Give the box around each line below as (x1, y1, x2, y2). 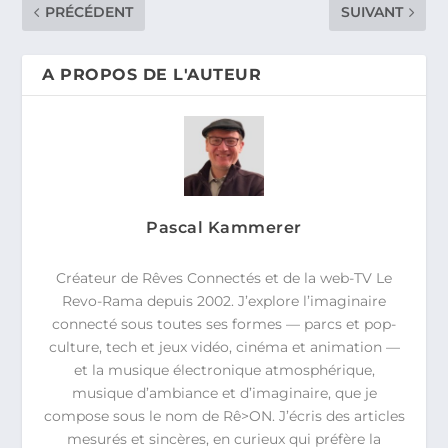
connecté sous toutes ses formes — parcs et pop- (52, 314, 396, 333)
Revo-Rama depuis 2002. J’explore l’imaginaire (62, 291, 386, 310)
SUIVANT (340, 3, 403, 22)
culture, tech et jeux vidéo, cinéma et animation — (48, 337, 400, 356)
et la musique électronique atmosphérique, (73, 360, 375, 379)
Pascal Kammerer (146, 218, 302, 238)
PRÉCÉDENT (45, 3, 134, 22)
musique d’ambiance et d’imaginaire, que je (71, 383, 377, 402)
